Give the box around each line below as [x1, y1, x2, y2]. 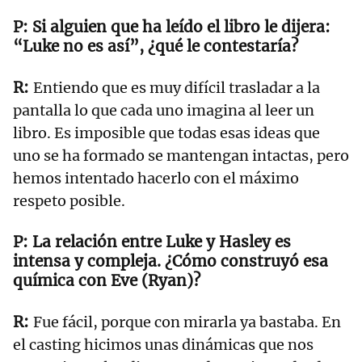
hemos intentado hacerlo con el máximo [13, 169, 299, 188]
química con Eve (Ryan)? [13, 271, 200, 291]
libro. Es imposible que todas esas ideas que [13, 124, 320, 143]
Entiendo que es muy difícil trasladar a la [33, 78, 320, 98]
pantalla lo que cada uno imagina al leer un [13, 101, 314, 120]
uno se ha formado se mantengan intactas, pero [13, 146, 349, 166]
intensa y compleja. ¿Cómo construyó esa [13, 251, 328, 271]
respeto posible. [13, 192, 125, 211]
